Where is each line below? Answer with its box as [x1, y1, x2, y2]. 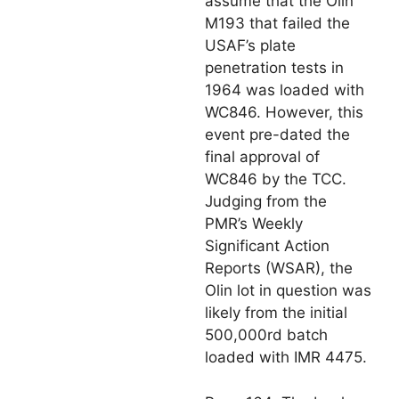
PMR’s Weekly [205, 215, 303, 233]
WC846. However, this [205, 103, 363, 122]
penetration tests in [205, 59, 344, 77]
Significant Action [205, 237, 330, 256]
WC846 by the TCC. [205, 170, 346, 189]
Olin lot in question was [205, 281, 371, 300]
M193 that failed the [205, 14, 350, 33]
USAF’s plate [205, 37, 296, 55]
